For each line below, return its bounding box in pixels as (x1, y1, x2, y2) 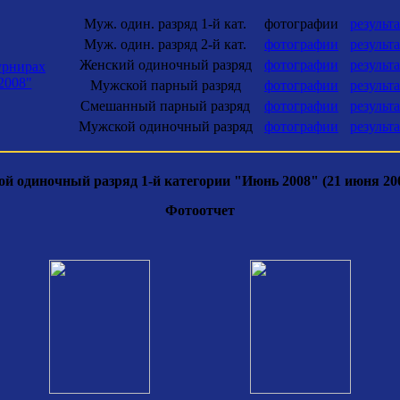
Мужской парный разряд (89, 78, 241, 93)
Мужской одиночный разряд (78, 119, 253, 134)
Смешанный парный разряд (80, 98, 250, 113)
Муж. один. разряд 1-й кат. (84, 16, 246, 31)
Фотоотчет (165, 203, 235, 218)
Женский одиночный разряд (79, 57, 252, 72)
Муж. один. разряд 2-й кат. (84, 37, 246, 52)
